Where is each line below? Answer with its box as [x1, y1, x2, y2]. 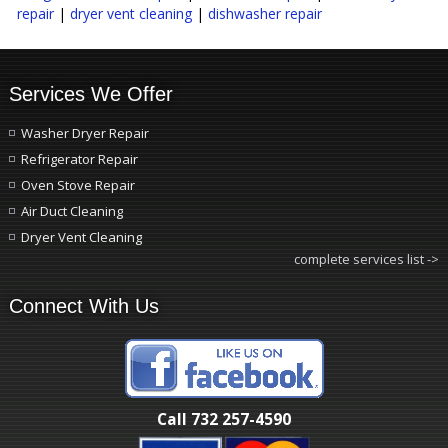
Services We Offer [8, 83, 173, 106]
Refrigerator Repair [20, 150, 138, 169]
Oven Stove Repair [20, 176, 135, 195]
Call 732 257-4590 [157, 407, 291, 430]
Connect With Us [8, 295, 159, 318]
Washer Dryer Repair [20, 124, 149, 143]
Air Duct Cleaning [20, 202, 123, 221]
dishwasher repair [208, 4, 323, 24]
